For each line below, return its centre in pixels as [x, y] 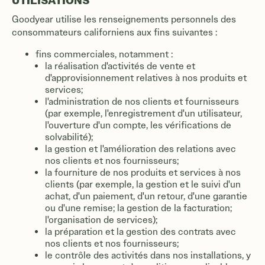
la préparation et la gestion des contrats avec [140, 232]
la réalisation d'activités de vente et [120, 66]
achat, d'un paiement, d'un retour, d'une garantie [146, 196]
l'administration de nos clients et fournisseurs [142, 101]
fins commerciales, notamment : [104, 54]
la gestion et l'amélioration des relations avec [140, 149]
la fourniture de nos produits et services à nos [143, 172]
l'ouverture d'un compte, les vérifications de [138, 125]
